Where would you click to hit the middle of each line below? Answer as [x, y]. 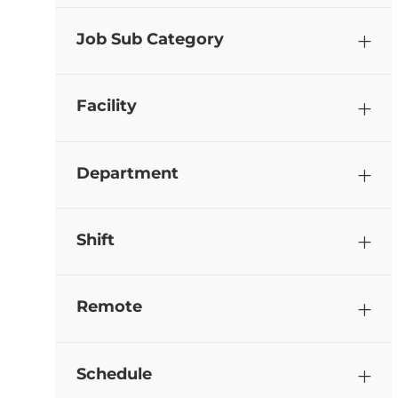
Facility [107, 106]
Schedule [114, 374]
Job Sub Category [150, 39]
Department [127, 173]
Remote [109, 307]
